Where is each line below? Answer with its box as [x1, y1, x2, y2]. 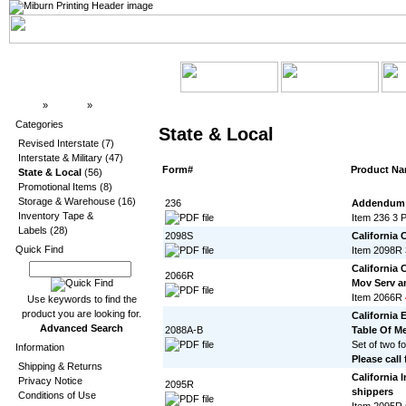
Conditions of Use [18, 390, 96, 401]
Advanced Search [40, 323, 123, 333]
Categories [15, 119, 63, 130]
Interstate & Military [18, 152, 102, 163]
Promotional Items [18, 181, 97, 192]
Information [15, 342, 64, 353]
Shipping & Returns [18, 361, 102, 372]
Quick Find [15, 244, 63, 255]
